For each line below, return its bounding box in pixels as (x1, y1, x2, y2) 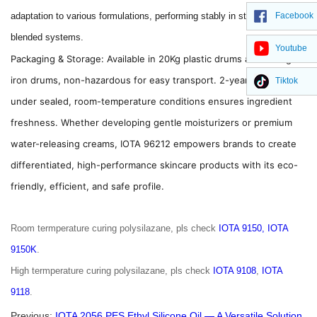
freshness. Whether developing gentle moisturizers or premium (11, 117, 292, 128)
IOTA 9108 (213, 265, 256, 276)
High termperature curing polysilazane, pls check (11, 265, 213, 276)
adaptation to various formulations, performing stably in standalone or (11, 11, 294, 21)
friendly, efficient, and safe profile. (11, 180, 164, 192)
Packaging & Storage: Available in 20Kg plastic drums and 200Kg (11, 53, 292, 64)
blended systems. (11, 32, 83, 42)
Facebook (275, 10, 313, 21)
